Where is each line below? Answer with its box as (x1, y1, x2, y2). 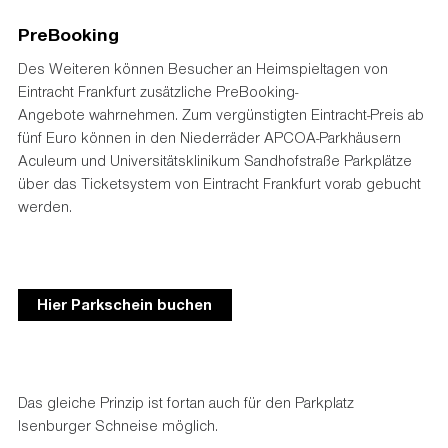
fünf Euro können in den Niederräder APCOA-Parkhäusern (17, 127, 401, 148)
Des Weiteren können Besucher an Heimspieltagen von (17, 58, 388, 79)
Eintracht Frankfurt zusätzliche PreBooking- (17, 81, 298, 102)
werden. (17, 196, 72, 217)
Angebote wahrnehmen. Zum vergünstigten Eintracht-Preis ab (17, 104, 424, 125)
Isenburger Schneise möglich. (17, 415, 218, 436)
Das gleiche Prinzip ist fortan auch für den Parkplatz (17, 392, 354, 413)
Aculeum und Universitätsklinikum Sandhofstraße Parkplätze (17, 150, 412, 171)
